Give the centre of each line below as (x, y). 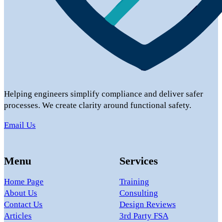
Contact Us (23, 204)
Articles (18, 216)
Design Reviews (147, 204)
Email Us (20, 125)
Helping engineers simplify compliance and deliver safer (104, 94)
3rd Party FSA (144, 216)
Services (139, 161)
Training (134, 181)
